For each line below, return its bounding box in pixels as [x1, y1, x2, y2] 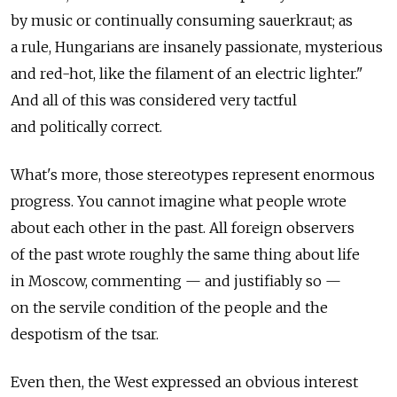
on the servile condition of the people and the [11, 299, 328, 317]
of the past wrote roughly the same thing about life [11, 245, 360, 264]
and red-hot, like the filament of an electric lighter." [11, 65, 363, 83]
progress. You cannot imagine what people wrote [11, 192, 346, 211]
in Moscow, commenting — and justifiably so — [11, 272, 341, 291]
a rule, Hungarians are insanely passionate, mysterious [11, 38, 383, 57]
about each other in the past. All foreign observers [11, 219, 354, 237]
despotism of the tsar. [11, 325, 159, 344]
